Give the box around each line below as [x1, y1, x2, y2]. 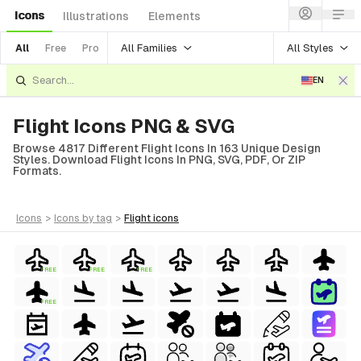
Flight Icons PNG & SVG [13, 115, 234, 137]
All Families [121, 41, 177, 54]
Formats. [13, 164, 61, 177]
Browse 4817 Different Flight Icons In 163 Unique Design [13, 142, 321, 155]
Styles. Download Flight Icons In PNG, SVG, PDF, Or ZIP [13, 153, 305, 166]
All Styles [287, 41, 334, 54]
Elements [148, 10, 201, 23]
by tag [82, 213, 112, 224]
